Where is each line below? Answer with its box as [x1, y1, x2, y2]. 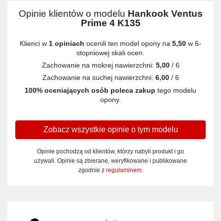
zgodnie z [78, 167, 106, 173]
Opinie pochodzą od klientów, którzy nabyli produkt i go [37, 148, 184, 154]
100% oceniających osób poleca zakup [25, 86, 155, 94]
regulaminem [106, 167, 142, 173]
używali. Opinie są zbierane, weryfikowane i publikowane [34, 157, 187, 164]
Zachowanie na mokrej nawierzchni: [41, 61, 156, 70]
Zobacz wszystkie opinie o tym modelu [43, 125, 178, 134]
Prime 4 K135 [80, 18, 141, 29]
